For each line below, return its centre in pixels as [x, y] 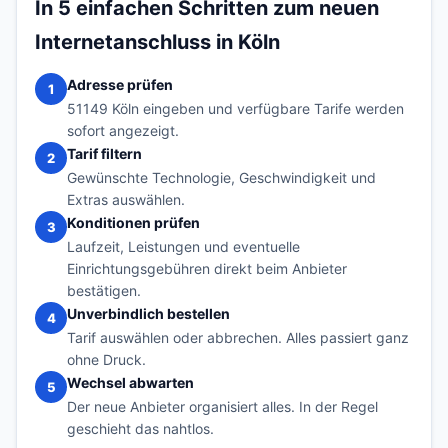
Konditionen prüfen [133, 222]
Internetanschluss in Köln [157, 42]
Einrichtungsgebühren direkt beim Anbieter [207, 268]
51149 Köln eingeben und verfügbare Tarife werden [235, 108]
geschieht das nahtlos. [140, 428]
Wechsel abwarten [130, 382]
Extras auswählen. [126, 199]
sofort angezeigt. [123, 130]
